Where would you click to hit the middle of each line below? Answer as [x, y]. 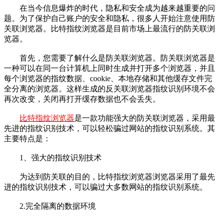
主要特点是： [27, 138]
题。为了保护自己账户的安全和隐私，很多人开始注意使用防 [109, 18]
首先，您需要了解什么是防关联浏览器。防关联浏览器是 [109, 58]
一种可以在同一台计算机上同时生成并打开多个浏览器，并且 [109, 68]
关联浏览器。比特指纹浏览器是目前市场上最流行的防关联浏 [109, 28]
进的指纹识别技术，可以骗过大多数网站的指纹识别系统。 [106, 187]
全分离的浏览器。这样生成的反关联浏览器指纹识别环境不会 [109, 88]
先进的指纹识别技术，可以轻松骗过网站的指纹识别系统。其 [109, 128]
